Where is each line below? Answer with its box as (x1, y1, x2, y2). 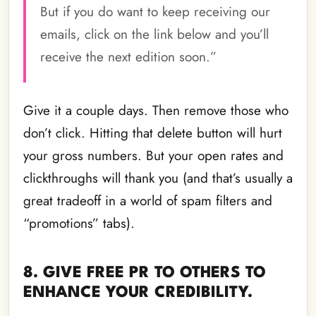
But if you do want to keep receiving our (40, 1, 270, 21)
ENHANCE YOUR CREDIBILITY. (23, 284, 253, 300)
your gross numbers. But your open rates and (23, 145, 284, 165)
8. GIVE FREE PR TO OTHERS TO (23, 265, 266, 281)
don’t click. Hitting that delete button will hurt (23, 123, 282, 142)
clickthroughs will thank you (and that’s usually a (23, 168, 293, 188)
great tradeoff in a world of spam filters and (23, 190, 272, 210)
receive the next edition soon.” (40, 47, 217, 66)
